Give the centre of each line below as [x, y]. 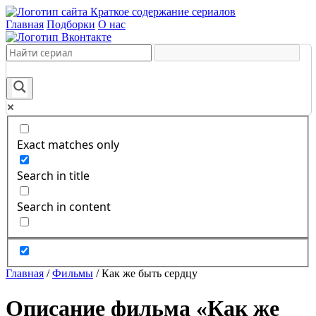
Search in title [53, 175]
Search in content [64, 206]
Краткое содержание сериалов [163, 12]
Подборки [71, 24]
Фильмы [73, 274]
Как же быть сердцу [150, 274]
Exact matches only [68, 144]
